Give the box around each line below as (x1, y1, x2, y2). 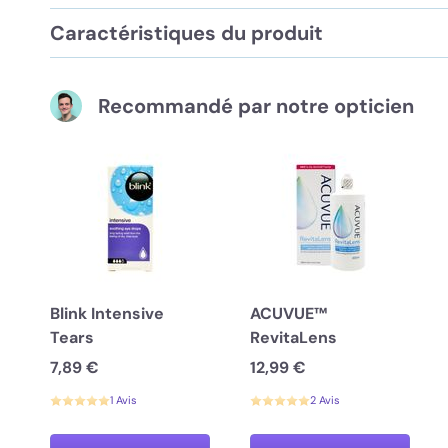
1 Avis (110, 393, 137, 407)
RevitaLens (250, 327, 337, 348)
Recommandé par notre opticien (98, 93, 414, 119)
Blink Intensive (50, 303, 164, 324)
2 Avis (310, 393, 340, 407)
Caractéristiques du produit (50, 20, 323, 46)
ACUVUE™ (250, 303, 327, 324)
